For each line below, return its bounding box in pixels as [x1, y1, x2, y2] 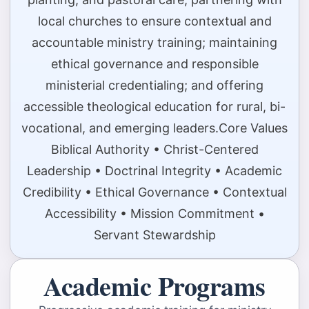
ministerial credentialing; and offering [46, 78, 263, 93]
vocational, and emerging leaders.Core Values [21, 121, 288, 136]
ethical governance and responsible [50, 57, 259, 72]
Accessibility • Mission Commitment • [44, 206, 265, 221]
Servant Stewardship [93, 228, 216, 243]
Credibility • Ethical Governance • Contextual [22, 185, 287, 200]
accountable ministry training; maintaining [32, 35, 277, 50]
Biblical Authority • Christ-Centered [50, 142, 259, 157]
